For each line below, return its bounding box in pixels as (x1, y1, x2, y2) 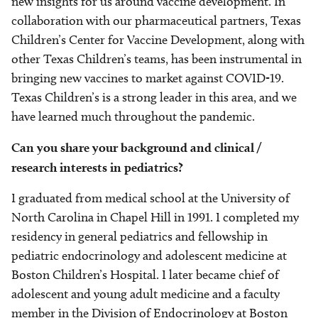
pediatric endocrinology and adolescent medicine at (11, 248, 287, 264)
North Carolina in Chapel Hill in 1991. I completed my (11, 209, 299, 226)
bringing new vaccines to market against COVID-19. (11, 70, 284, 87)
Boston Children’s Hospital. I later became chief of (11, 267, 279, 283)
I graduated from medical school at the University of (11, 190, 290, 207)
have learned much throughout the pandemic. (11, 109, 255, 125)
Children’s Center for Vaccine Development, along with (11, 32, 305, 48)
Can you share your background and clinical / (11, 140, 261, 155)
